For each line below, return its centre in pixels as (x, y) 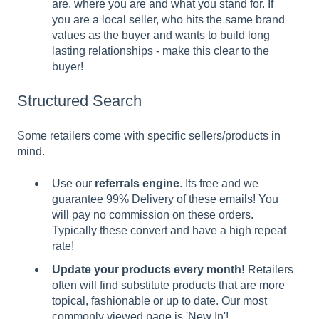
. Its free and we (219, 183)
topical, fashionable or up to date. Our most (159, 300)
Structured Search (79, 100)
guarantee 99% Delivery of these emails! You (165, 199)
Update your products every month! (148, 269)
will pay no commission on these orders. (153, 214)
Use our (73, 183)
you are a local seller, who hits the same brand (168, 19)
